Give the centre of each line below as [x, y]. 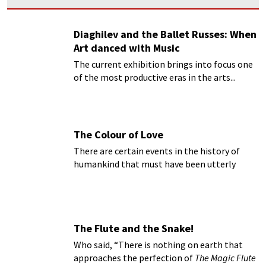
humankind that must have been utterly [155, 164]
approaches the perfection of [134, 258]
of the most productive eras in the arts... [155, 77]
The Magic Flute [225, 258]
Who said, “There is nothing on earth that [158, 245]
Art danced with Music [127, 47]
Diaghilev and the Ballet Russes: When [165, 34]
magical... [93, 177]
